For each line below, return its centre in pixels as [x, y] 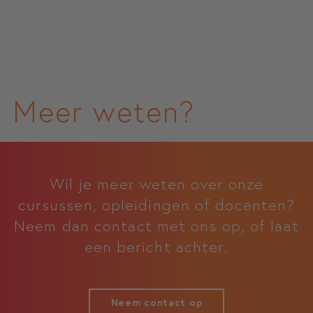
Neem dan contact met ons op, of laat [156, 225]
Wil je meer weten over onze [156, 183]
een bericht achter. [156, 246]
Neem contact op [156, 302]
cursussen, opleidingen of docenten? [156, 204]
